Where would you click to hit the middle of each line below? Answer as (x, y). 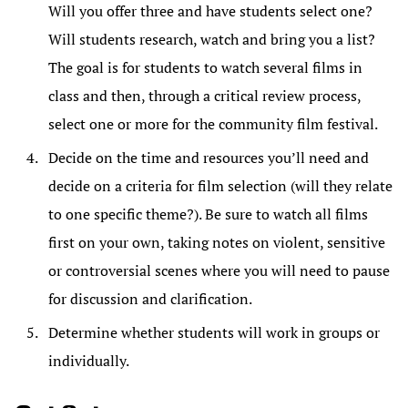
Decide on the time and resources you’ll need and (209, 158)
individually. (89, 361)
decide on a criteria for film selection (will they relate (220, 186)
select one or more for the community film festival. (213, 124)
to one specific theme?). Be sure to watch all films (208, 214)
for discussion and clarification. (150, 299)
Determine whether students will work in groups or (214, 333)
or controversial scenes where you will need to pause (219, 271)
